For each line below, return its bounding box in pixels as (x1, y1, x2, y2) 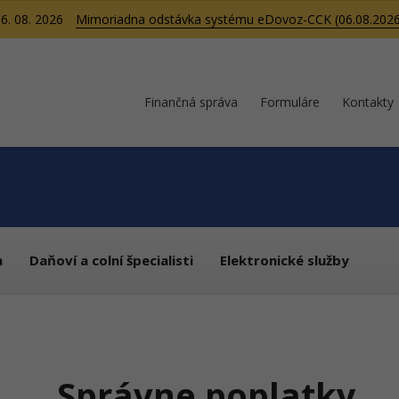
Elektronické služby (220, 251, 349, 269)
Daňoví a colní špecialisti (29, 251, 193, 269)
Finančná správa (144, 94, 238, 110)
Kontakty (342, 94, 394, 110)
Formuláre (260, 94, 320, 110)
